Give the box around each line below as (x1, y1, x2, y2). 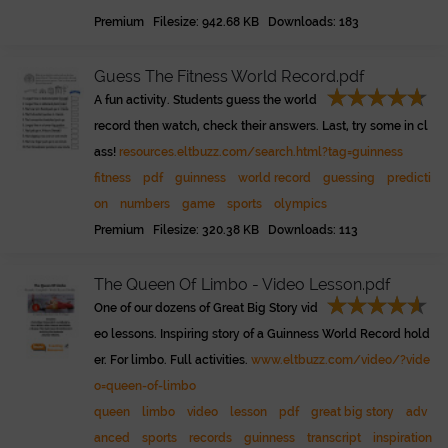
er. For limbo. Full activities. (94, 353, 251, 367)
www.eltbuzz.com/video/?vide (251, 353, 430, 367)
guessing (323, 171, 375, 185)
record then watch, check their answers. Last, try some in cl (94, 119, 428, 133)
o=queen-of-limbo (94, 379, 196, 393)
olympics (274, 197, 327, 211)
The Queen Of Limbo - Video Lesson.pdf (94, 275, 391, 294)
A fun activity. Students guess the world (94, 93, 317, 107)
